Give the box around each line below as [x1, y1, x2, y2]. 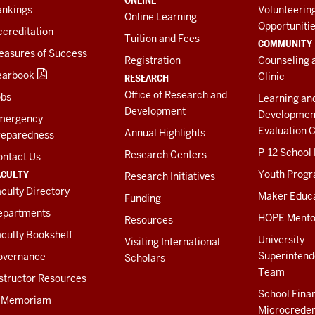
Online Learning [124, 11, 197, 24]
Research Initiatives [124, 170, 215, 184]
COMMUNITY [258, 37, 312, 51]
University [258, 233, 304, 247]
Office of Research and [124, 89, 227, 102]
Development [124, 105, 186, 118]
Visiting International [124, 236, 220, 249]
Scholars [124, 252, 165, 265]
